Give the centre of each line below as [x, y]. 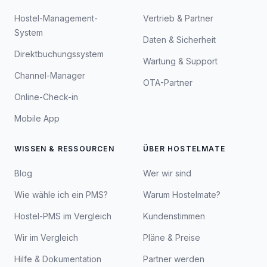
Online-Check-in [46, 97]
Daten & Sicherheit [179, 40]
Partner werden [174, 259]
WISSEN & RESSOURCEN [64, 149]
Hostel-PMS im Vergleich [63, 216]
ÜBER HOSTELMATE [184, 149]
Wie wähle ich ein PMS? [61, 195]
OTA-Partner [168, 83]
